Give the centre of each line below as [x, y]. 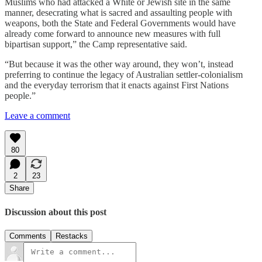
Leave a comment [37, 116]
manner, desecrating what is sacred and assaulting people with [118, 13]
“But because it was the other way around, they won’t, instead [119, 64]
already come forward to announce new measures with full [113, 34]
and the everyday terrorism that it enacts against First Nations [117, 85]
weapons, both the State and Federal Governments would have [120, 23]
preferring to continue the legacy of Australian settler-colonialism [124, 75]
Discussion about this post [56, 212]
